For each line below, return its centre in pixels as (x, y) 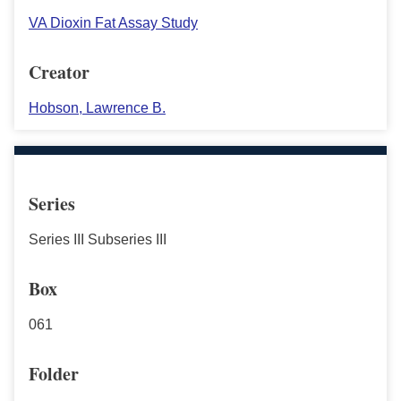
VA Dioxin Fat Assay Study (113, 22)
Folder (54, 373)
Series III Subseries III (98, 239)
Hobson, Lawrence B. (97, 107)
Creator (59, 72)
